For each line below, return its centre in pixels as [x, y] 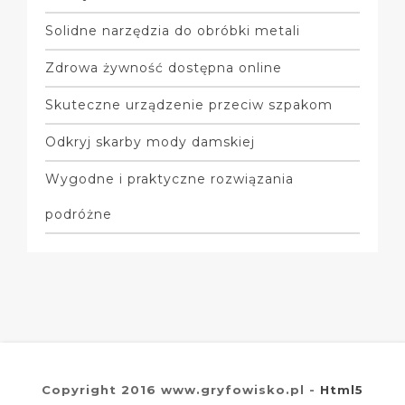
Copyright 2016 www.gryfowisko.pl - [181, 389]
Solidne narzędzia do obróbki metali [173, 30]
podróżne [79, 214]
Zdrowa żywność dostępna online [164, 67]
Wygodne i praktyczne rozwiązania [170, 179]
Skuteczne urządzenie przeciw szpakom [189, 104]
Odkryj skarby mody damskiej [150, 141]
